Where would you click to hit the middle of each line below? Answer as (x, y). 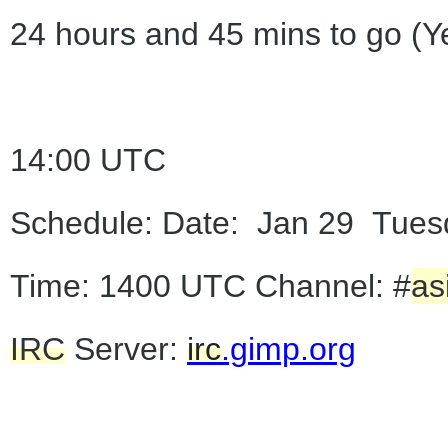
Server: (126, 349)
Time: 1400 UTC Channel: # (210, 286)
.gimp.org (288, 349)
